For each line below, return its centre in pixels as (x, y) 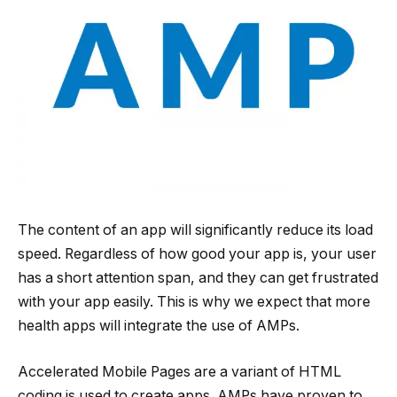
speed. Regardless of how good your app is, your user (197, 254)
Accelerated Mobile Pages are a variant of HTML (179, 371)
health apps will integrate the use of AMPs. (159, 326)
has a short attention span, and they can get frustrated (198, 278)
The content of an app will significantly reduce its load (195, 230)
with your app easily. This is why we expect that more (194, 302)
